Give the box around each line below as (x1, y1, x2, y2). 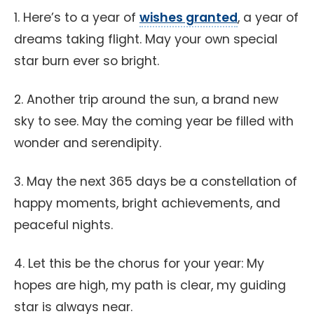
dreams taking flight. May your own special (14, 31, 278, 48)
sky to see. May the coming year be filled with (14, 113, 294, 130)
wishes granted (139, 9, 238, 26)
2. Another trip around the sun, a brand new (14, 91, 278, 108)
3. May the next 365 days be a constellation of (14, 173, 297, 190)
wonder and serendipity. (14, 135, 161, 151)
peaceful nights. (14, 217, 113, 233)
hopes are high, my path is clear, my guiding (14, 277, 286, 294)
